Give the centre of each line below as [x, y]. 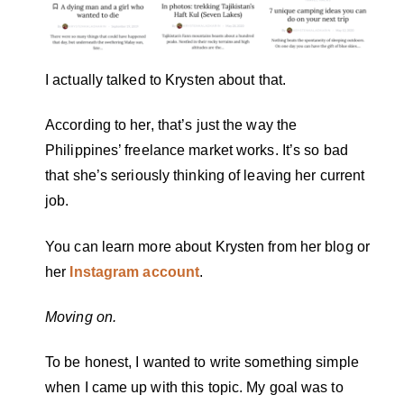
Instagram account [135, 271]
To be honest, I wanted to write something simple [202, 363]
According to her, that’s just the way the [171, 125]
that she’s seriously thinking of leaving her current [205, 176]
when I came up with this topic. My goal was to [194, 388]
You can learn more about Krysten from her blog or [207, 246]
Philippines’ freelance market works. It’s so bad [197, 151]
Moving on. [81, 317]
